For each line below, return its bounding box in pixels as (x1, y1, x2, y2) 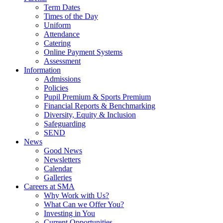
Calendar (44, 164, 72, 173)
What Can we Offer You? (44, 200, 124, 209)
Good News (44, 146, 82, 155)
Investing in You (44, 209, 95, 218)
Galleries (44, 173, 72, 182)
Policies (44, 83, 68, 92)
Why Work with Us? (44, 191, 109, 200)
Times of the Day (44, 11, 98, 20)
